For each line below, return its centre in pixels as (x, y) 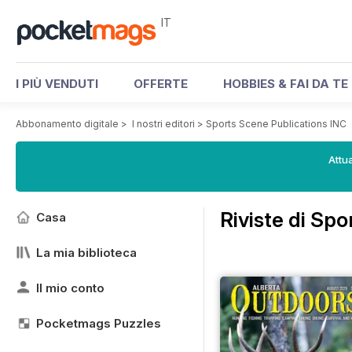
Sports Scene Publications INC (276, 124)
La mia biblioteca (86, 253)
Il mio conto (70, 288)
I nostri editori (163, 124)
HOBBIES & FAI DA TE (286, 84)
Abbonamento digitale (67, 124)
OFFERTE (161, 84)
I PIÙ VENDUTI (57, 84)
